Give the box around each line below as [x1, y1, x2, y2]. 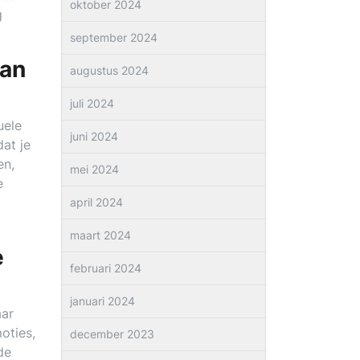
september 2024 [70, 31, 157, 44]
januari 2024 [70, 294, 135, 308]
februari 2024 [70, 261, 141, 275]
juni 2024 [70, 129, 118, 143]
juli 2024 [70, 96, 114, 110]
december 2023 [70, 327, 154, 341]
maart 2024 [70, 228, 131, 242]
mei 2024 [70, 162, 119, 176]
